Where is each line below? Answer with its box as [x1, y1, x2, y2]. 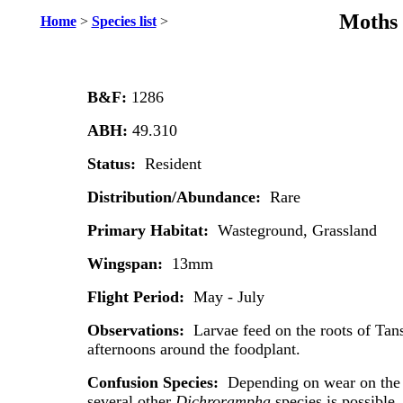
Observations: [86, 321, 189, 339]
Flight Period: [86, 288, 189, 306]
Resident [144, 155, 201, 173]
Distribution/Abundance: [86, 188, 265, 206]
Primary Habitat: [86, 221, 218, 239]
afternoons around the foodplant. [86, 340, 300, 358]
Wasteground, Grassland [217, 221, 377, 239]
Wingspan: [86, 255, 172, 273]
